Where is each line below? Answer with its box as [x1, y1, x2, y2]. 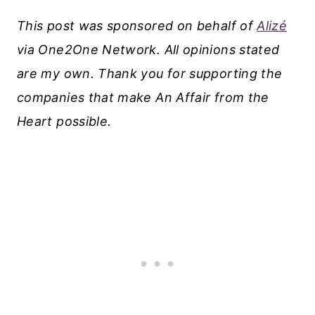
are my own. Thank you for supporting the [17, 66, 283, 82]
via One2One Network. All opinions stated [17, 42, 280, 58]
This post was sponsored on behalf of [17, 18, 257, 34]
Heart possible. [17, 114, 120, 129]
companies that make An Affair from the [17, 90, 269, 105]
